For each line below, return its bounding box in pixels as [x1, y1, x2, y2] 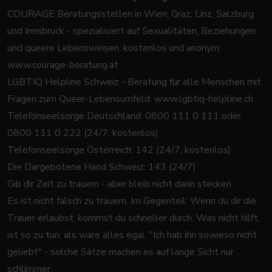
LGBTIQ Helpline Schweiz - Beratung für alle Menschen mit [7, 75, 261, 89]
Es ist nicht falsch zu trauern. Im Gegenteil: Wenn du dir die [7, 194, 256, 208]
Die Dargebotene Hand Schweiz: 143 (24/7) [7, 160, 196, 174]
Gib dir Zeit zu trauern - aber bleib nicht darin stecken [7, 177, 231, 191]
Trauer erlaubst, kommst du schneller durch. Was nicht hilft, [7, 211, 260, 225]
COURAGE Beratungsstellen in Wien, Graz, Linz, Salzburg [7, 7, 254, 21]
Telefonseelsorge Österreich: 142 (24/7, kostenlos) [7, 143, 231, 157]
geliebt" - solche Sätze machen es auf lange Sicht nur [7, 245, 234, 259]
